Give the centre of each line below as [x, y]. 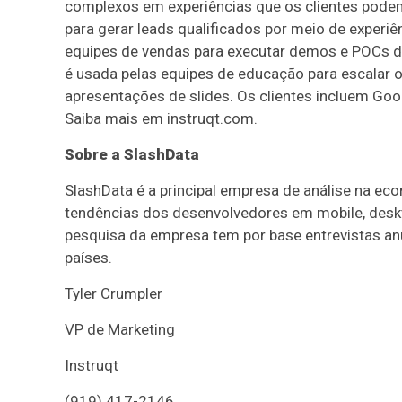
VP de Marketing [120, 329]
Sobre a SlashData [132, 154]
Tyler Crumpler [117, 293]
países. [88, 258]
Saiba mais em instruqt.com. [161, 118]
